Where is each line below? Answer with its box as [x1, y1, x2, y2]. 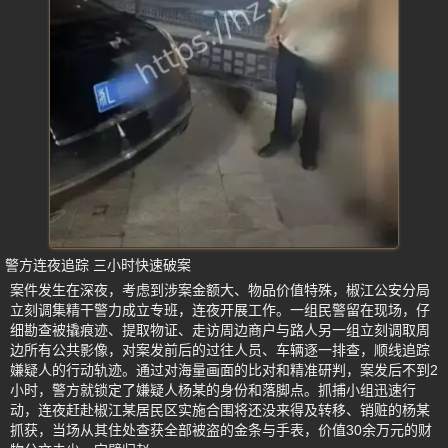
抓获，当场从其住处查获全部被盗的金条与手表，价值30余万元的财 [10, 422, 432, 439]
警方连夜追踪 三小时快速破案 [5, 257, 191, 274]
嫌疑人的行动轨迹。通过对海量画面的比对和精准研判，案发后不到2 [10, 362, 438, 379]
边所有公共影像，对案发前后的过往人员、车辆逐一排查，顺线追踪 [10, 342, 430, 359]
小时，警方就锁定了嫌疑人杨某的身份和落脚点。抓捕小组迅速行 [10, 382, 416, 399]
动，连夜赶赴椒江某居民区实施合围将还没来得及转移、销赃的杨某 [10, 402, 430, 419]
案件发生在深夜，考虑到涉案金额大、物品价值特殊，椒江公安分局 [10, 282, 430, 299]
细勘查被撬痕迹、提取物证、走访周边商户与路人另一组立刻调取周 [10, 322, 430, 339]
